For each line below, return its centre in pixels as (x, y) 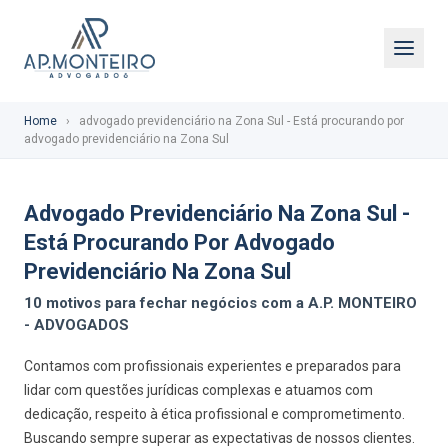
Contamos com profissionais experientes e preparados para (212, 366)
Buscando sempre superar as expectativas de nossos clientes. (219, 438)
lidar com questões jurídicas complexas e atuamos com (198, 390)
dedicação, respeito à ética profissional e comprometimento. (214, 414)
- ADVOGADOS (76, 325)
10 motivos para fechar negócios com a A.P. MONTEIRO (220, 303)
